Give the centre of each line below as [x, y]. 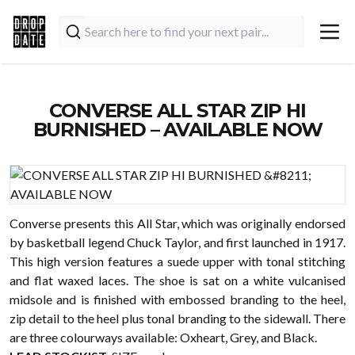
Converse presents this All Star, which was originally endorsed [177, 223]
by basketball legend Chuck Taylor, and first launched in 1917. [177, 242]
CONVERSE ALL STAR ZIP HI [177, 111]
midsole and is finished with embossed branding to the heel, [177, 299]
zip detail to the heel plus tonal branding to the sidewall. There [177, 318]
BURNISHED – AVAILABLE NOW [177, 130]
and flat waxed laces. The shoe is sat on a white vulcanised [177, 280]
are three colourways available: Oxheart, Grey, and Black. [163, 337]
